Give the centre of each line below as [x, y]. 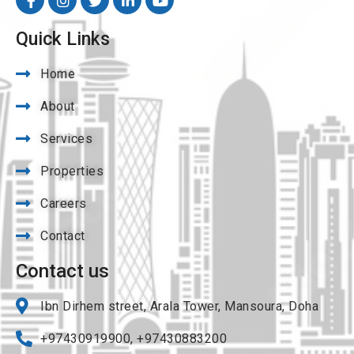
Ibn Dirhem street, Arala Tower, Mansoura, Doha [180, 306]
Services [67, 139]
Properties [72, 171]
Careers [64, 203]
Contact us [62, 271]
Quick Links [63, 39]
